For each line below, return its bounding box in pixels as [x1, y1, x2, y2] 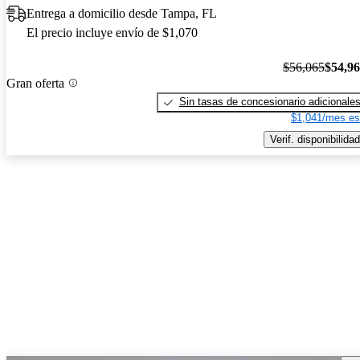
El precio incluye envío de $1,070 [27, 26, 198, 40]
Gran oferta [6, 76, 64, 90]
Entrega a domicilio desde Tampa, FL [27, 6, 217, 21]
